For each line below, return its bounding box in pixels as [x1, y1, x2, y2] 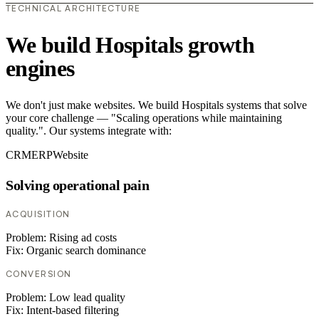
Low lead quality [49, 291, 125, 304]
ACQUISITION [6, 209, 70, 220]
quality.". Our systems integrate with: [6, 125, 172, 137]
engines [6, 55, 75, 81]
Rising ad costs [49, 231, 117, 244]
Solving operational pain [6, 177, 150, 193]
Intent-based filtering [26, 304, 119, 317]
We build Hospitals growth [6, 31, 254, 58]
